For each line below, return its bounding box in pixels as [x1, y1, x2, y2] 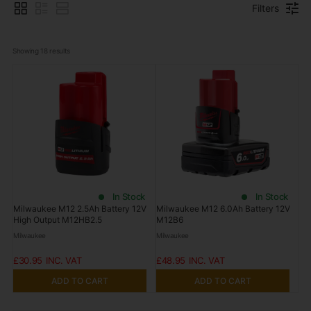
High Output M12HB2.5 [12, 215, 102, 225]
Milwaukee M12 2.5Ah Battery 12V [12, 203, 146, 214]
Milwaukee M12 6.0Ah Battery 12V [156, 203, 290, 214]
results [47, 47, 71, 55]
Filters [252, 2, 280, 14]
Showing [12, 47, 41, 55]
